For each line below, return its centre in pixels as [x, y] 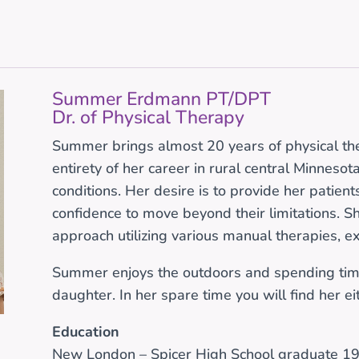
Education [85, 331]
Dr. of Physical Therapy [148, 117]
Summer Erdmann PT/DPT [161, 99]
